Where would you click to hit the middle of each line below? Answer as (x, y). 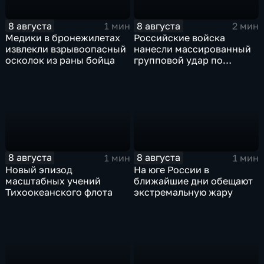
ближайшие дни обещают (194, 181)
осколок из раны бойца (60, 60)
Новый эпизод (39, 169)
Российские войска (180, 38)
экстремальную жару (184, 192)
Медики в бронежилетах (63, 38)
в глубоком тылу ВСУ (183, 83)
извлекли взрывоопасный (66, 49)
